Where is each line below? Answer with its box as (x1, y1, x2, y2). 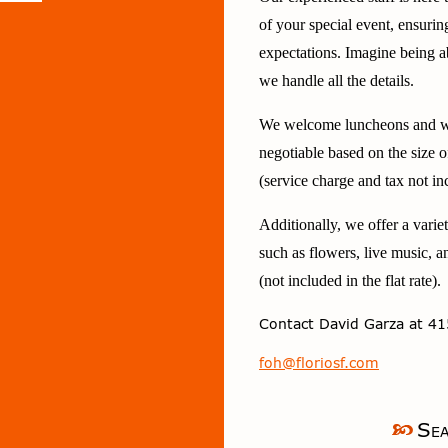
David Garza (319, 315, 404, 332)
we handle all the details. (259, 72, 414, 89)
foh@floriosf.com (259, 354, 379, 371)
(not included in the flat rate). (259, 272, 441, 289)
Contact (259, 315, 319, 332)
